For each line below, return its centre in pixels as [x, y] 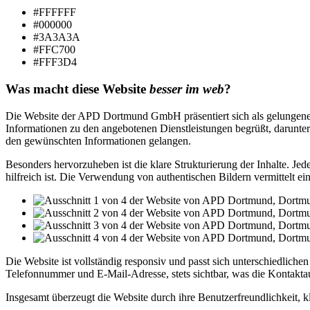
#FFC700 [54, 50]
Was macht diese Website [77, 89]
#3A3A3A [57, 37]
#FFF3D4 [55, 62]
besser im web [187, 89]
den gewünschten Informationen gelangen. [98, 140]
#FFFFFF [55, 12]
